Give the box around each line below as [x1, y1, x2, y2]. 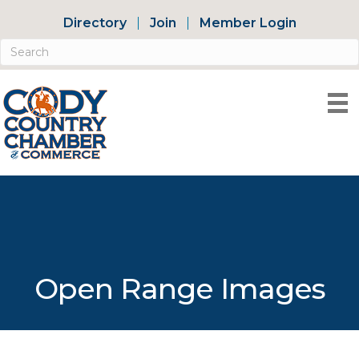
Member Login [199, 15, 296, 30]
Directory [63, 15, 127, 30]
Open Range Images [34, 271, 325, 306]
